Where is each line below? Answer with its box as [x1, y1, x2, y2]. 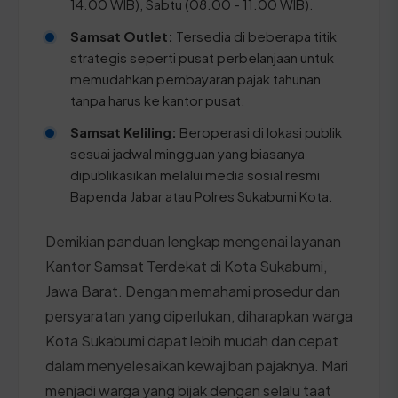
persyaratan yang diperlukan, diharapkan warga [45, 306, 353, 325]
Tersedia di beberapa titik [173, 27, 337, 44]
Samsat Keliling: [70, 123, 177, 140]
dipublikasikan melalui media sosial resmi [70, 165, 320, 183]
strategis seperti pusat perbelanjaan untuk [70, 48, 334, 66]
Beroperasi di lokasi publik [177, 123, 342, 140]
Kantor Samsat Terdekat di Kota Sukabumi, [45, 256, 327, 275]
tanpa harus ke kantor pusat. [70, 91, 245, 108]
